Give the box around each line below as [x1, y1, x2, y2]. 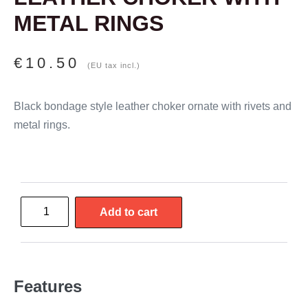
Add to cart [100, 206, 157, 219]
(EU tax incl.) [87, 61, 140, 70]
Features [14, 277, 82, 296]
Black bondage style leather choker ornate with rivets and [14, 100, 291, 113]
